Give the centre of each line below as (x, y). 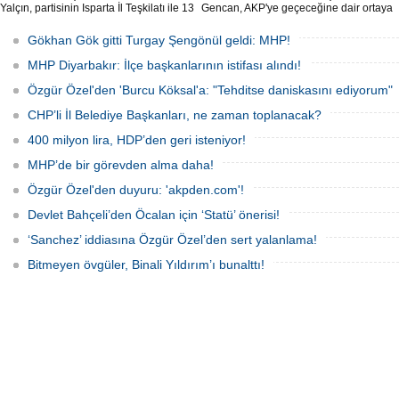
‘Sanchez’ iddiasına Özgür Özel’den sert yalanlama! (172, 240)
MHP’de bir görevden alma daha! (121, 165)
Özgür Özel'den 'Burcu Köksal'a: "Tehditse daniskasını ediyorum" (210, 90)
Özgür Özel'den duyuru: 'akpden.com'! (136, 190)
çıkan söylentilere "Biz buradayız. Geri (293, 21)
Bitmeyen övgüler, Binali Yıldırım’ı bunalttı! (146, 265)
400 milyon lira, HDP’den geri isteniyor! (137, 140)
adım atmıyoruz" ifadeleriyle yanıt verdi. (296, 35)
